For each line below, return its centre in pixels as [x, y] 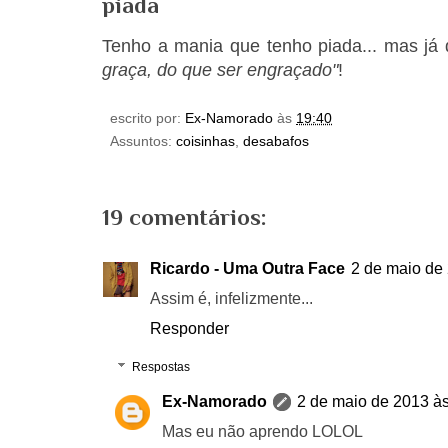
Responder [189, 329]
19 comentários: [184, 217]
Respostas [161, 367]
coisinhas [205, 141]
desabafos [276, 141]
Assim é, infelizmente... [231, 299]
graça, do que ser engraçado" [220, 70]
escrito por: [147, 118]
